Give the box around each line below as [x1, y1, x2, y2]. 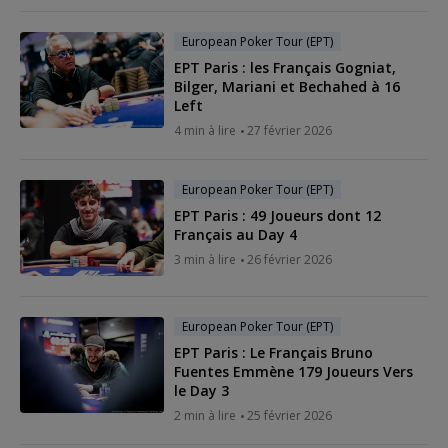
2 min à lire [174, 406, 236, 424]
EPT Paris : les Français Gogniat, [174, 57, 396, 77]
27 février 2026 [247, 121, 332, 139]
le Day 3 [174, 380, 229, 400]
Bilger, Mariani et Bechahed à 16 [174, 76, 400, 96]
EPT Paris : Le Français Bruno [174, 342, 373, 362]
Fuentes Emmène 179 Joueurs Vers [174, 361, 413, 381]
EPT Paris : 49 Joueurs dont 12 [174, 205, 381, 225]
